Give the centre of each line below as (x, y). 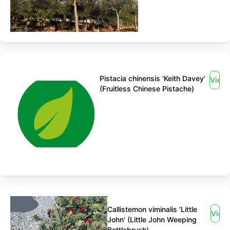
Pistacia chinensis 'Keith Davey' (152, 78)
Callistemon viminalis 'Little (152, 209)
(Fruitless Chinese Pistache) (147, 89)
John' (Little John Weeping (152, 219)
